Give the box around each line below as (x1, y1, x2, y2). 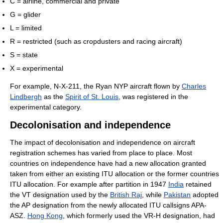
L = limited (10, 23, 42, 32)
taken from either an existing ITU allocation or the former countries (10, 169, 219, 178)
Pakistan (164, 190, 191, 199)
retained (184, 180, 212, 188)
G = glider (10, 10, 41, 18)
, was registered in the (118, 92, 188, 101)
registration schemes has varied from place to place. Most (10, 148, 192, 157)
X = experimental (10, 64, 63, 72)
